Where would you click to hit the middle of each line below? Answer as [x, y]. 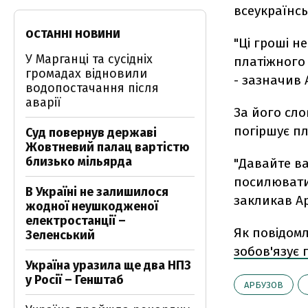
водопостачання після [92, 88]
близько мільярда [79, 162]
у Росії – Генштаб [75, 280]
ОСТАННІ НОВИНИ [73, 34]
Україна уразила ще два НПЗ [108, 265]
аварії [43, 102]
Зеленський [60, 235]
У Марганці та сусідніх [89, 59]
